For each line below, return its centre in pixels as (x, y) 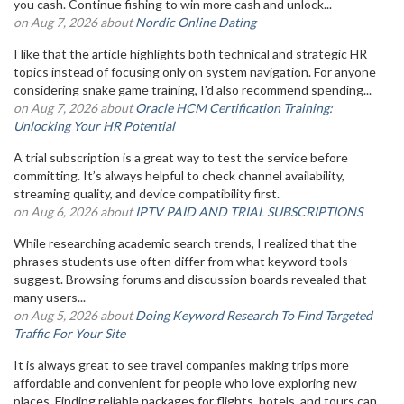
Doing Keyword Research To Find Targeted (254, 315)
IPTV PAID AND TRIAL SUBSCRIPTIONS (249, 211)
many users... (50, 297)
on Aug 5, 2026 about (74, 315)
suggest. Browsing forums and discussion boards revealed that (190, 279)
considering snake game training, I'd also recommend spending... (193, 90)
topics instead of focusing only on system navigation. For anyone (195, 72)
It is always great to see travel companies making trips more (181, 365)
